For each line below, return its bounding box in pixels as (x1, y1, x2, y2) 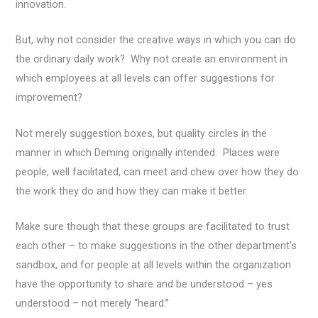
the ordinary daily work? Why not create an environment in (16, 53, 288, 66)
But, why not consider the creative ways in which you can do (16, 33, 297, 47)
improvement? (16, 91, 83, 104)
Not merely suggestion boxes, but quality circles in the (16, 126, 268, 140)
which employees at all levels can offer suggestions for (16, 72, 275, 85)
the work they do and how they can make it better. (16, 184, 248, 197)
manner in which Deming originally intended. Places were (16, 146, 280, 159)
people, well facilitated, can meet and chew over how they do (16, 165, 300, 178)
